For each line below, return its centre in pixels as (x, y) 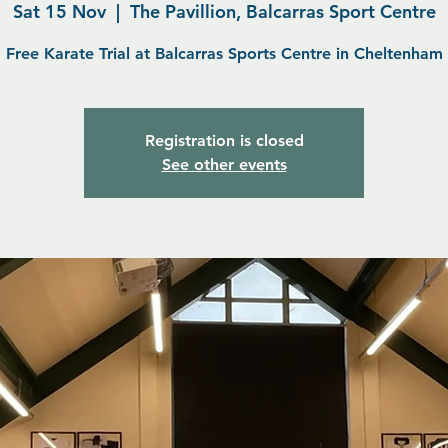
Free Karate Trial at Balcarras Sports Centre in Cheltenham (224, 53)
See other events (224, 164)
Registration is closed (224, 140)
